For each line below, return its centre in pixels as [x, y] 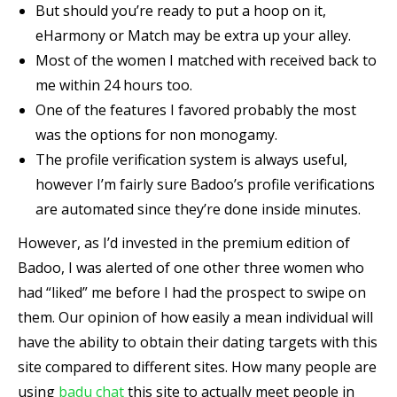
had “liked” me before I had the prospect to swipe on [192, 292]
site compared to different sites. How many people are [197, 367]
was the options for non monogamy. [156, 135]
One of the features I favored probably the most [196, 110]
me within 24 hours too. [114, 85]
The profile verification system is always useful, [191, 160]
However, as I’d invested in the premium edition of [184, 243]
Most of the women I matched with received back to [206, 60]
